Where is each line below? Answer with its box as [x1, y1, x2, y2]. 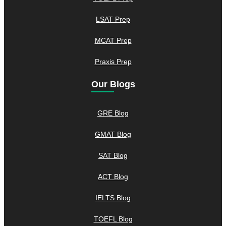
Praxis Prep [94, 57, 132, 66]
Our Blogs [91, 79, 135, 89]
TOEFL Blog [93, 214, 133, 223]
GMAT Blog [95, 130, 131, 138]
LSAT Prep [96, 15, 130, 23]
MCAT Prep [94, 36, 132, 44]
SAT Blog [98, 151, 128, 159]
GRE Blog [97, 108, 129, 117]
